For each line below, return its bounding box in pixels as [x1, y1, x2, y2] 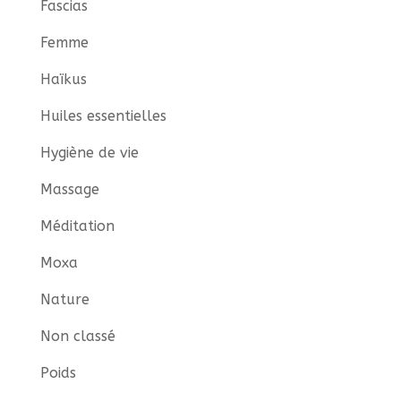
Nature [39, 290, 90, 308]
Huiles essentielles [39, 107, 166, 124]
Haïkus [39, 70, 87, 88]
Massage [39, 180, 99, 198]
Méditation [39, 217, 115, 235]
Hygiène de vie [39, 143, 139, 161]
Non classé [39, 327, 115, 345]
